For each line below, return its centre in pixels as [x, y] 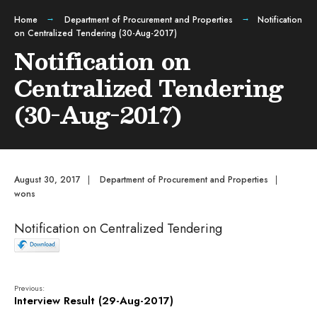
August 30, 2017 [47, 180]
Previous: [29, 288]
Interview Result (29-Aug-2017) [94, 301]
